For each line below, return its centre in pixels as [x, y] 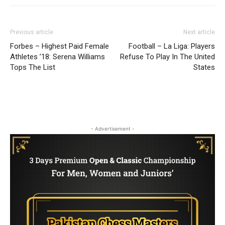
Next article [199, 32]
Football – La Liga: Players [172, 46]
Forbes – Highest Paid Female [60, 46]
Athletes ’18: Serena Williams [58, 57]
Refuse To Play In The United [167, 57]
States [204, 68]
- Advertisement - [113, 129]
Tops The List [33, 68]
